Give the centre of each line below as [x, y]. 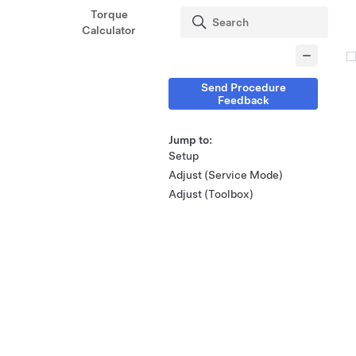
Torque [109, 14]
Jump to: [190, 140]
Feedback [243, 100]
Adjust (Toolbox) [211, 194]
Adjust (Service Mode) [226, 175]
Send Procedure [243, 87]
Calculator [109, 30]
